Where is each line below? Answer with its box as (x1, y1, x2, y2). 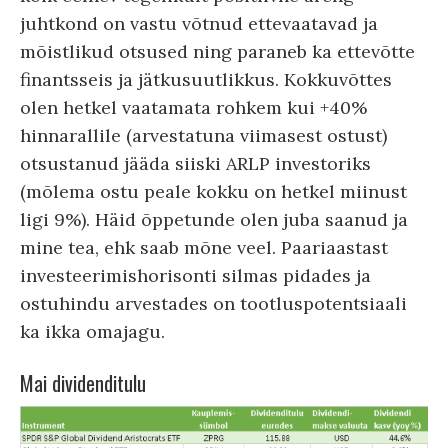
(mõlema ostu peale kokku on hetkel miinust (20, 180, 407, 204)
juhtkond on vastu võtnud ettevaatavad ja (20, 12, 378, 36)
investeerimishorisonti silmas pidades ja (20, 264, 371, 288)
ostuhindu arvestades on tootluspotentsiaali (20, 292, 407, 316)
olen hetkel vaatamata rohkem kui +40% (20, 96, 367, 120)
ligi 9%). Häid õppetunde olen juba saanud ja (20, 208, 408, 232)
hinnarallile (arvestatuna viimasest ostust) (20, 124, 387, 148)
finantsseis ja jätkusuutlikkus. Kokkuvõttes (20, 68, 392, 92)
